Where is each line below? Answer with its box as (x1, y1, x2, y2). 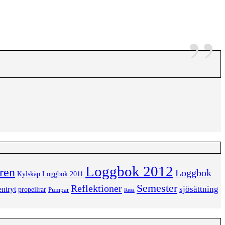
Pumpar (48, 186, 69, 193)
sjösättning (179, 184, 218, 194)
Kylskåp (17, 170, 40, 178)
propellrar (18, 185, 46, 193)
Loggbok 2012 (85, 163, 173, 179)
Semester (137, 182, 177, 194)
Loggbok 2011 (42, 170, 83, 178)
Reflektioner (71, 182, 122, 194)
